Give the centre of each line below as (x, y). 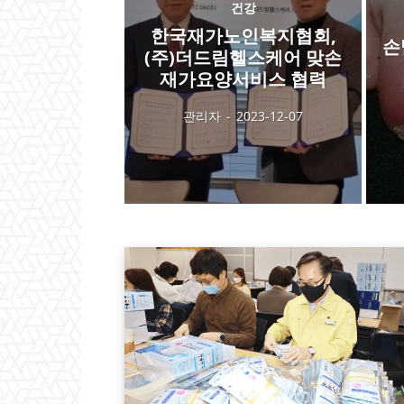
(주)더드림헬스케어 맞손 (243, 57)
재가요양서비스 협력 (243, 78)
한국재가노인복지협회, (243, 35)
